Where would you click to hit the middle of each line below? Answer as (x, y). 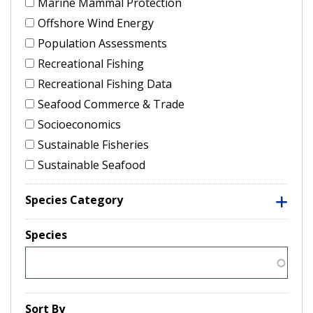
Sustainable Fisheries (93, 144)
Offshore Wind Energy (96, 23)
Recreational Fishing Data (105, 83)
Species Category (74, 199)
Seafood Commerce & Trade (111, 104)
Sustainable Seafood (92, 165)
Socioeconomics (79, 124)
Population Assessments (102, 43)
